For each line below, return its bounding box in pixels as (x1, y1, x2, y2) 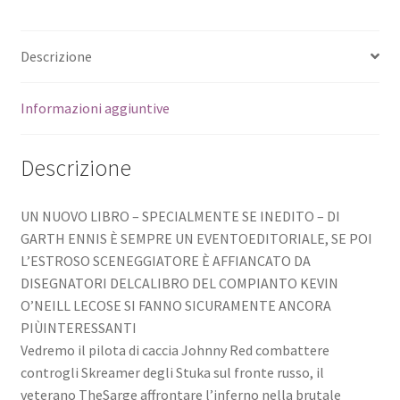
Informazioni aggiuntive (20, 98, 170, 117)
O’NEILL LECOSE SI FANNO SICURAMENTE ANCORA (20, 296, 331, 315)
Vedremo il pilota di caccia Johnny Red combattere (20, 341, 329, 360)
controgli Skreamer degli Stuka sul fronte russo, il (20, 363, 324, 382)
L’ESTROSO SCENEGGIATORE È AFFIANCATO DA (20, 252, 311, 271)
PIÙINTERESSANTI (20, 319, 137, 337)
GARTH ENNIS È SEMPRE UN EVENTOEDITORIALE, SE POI (20, 229, 372, 248)
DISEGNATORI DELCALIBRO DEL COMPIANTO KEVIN (20, 274, 338, 293)
